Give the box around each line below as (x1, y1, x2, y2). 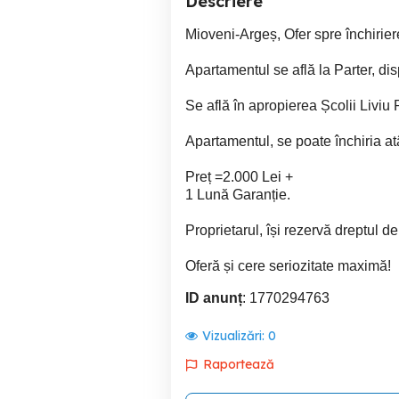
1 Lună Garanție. (185, 186, 290, 202)
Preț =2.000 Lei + (185, 168, 293, 184)
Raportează (203, 355, 274, 372)
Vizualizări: (202, 327, 268, 344)
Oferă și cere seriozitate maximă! (185, 257, 391, 273)
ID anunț (185, 289, 242, 305)
